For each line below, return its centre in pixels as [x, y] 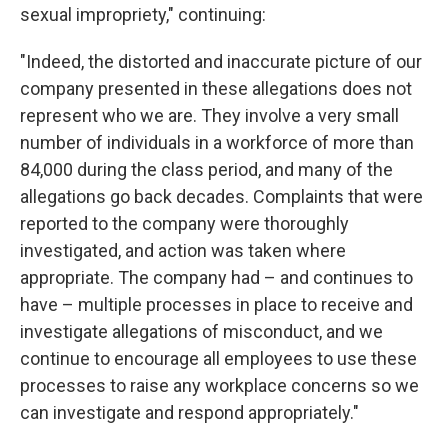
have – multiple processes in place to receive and [216, 305]
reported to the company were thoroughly [184, 224]
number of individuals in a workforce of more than [217, 143]
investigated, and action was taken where [183, 251]
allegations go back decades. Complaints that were [221, 197]
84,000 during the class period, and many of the [206, 170]
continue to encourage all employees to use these [218, 359]
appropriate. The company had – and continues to [216, 278]
